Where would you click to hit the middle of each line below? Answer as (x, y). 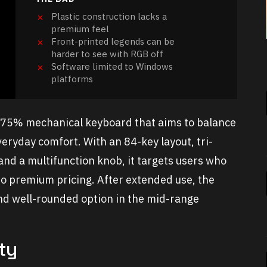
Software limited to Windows (112, 67)
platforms (72, 79)
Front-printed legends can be (113, 42)
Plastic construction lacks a (109, 17)
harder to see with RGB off (107, 54)
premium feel (80, 29)
